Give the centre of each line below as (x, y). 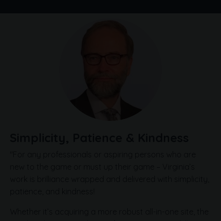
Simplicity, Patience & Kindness (99, 137)
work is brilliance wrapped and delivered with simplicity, (110, 179)
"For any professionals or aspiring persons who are (103, 154)
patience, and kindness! (52, 191)
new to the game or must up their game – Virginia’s (102, 166)
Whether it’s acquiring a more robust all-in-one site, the (109, 211)
